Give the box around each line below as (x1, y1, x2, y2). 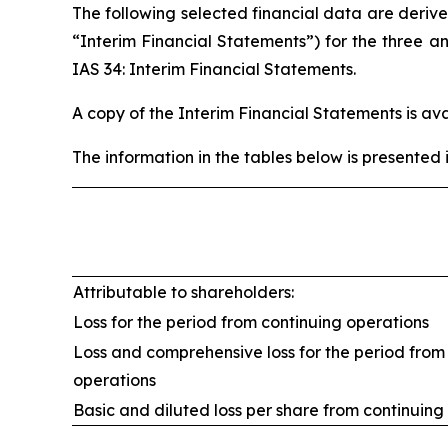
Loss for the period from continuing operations (73, 311, 429, 332)
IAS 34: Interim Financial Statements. (72, 58, 356, 79)
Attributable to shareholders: (73, 281, 294, 302)
